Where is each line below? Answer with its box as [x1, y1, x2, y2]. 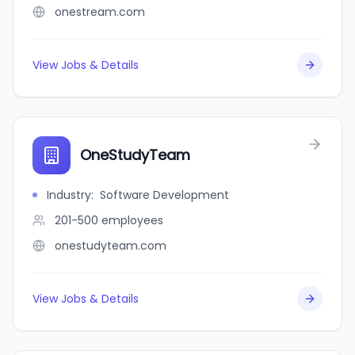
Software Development [100, 187, 229, 203]
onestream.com [55, 4, 145, 20]
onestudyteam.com [55, 238, 166, 254]
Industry [47, 187, 91, 203]
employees [101, 212, 163, 228]
